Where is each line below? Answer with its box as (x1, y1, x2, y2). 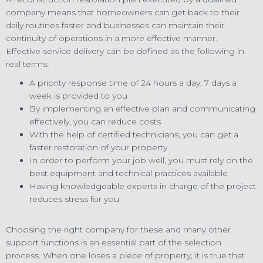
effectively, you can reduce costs (29, 116, 161, 127)
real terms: (6, 58, 49, 69)
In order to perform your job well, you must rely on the (29, 154, 253, 166)
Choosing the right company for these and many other (6, 224, 231, 235)
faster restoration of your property (29, 141, 167, 153)
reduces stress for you (29, 193, 119, 204)
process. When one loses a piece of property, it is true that (6, 249, 245, 261)
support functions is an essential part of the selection (6, 237, 221, 248)
